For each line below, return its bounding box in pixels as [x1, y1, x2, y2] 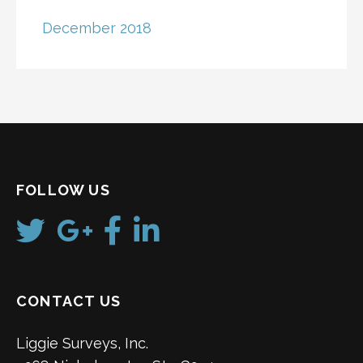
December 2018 [42, 19, 152, 36]
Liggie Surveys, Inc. [16, 335, 148, 352]
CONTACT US [16, 293, 121, 310]
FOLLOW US [16, 181, 110, 199]
